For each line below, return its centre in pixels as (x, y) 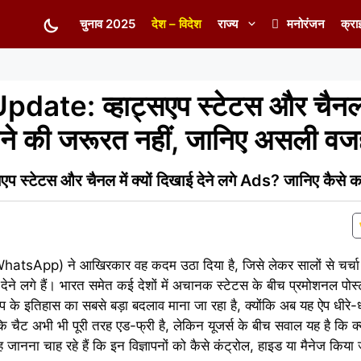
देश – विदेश (176, 24)
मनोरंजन (306, 24)
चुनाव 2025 (108, 24)
